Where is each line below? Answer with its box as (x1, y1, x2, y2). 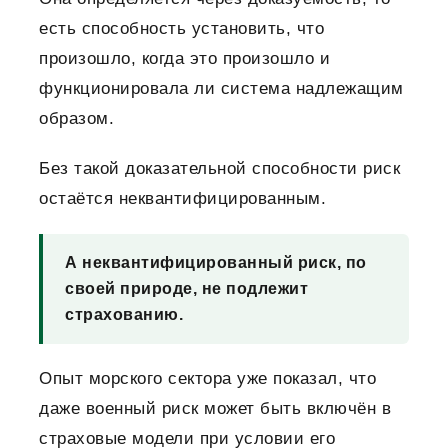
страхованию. (65, 306, 183, 324)
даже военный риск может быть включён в (39, 399, 391, 419)
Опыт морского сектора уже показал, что (39, 369, 376, 389)
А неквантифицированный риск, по (65, 254, 367, 272)
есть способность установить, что (39, 19, 324, 39)
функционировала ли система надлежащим (39, 79, 404, 99)
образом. (39, 109, 114, 129)
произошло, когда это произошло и (39, 49, 330, 69)
